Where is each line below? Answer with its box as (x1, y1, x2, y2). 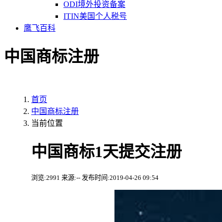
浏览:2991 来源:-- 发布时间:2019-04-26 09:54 (31, 173, 159, 181)
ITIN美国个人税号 (63, 11, 127, 20)
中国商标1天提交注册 (31, 143, 182, 161)
